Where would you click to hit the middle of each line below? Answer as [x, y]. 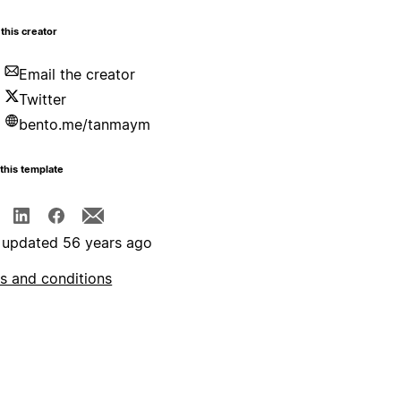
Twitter [43, 100]
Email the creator [77, 75]
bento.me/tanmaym [85, 125]
